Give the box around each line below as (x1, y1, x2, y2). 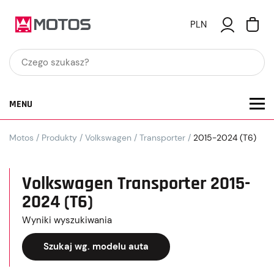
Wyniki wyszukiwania (22, 214, 112, 226)
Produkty (42, 132, 77, 143)
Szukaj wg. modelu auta (43, 240, 149, 253)
